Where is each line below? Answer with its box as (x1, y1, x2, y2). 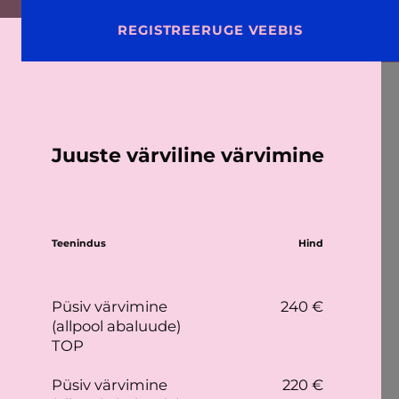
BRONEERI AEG (167, 21, 281, 38)
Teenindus (52, 237, 107, 249)
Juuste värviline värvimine (51, 143, 324, 167)
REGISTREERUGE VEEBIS (118, 22, 303, 38)
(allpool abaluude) (52, 317, 182, 335)
